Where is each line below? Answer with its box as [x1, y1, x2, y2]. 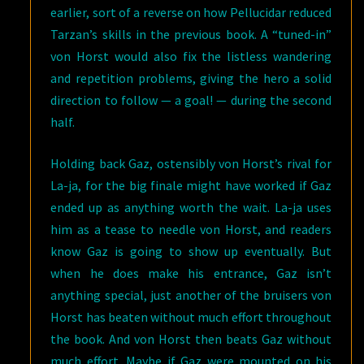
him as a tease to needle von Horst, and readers [50, 220, 331, 237]
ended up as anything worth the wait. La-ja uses [50, 198, 331, 215]
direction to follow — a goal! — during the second [50, 91, 331, 108]
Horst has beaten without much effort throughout [50, 308, 331, 325]
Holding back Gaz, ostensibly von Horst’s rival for [50, 154, 331, 171]
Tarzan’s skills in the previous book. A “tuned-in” [50, 25, 331, 42]
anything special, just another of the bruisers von [50, 286, 331, 303]
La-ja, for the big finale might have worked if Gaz [50, 176, 331, 193]
